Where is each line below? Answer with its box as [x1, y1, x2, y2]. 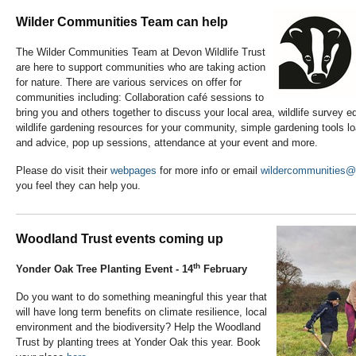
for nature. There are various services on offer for [16, 76, 242, 89]
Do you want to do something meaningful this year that [16, 291, 267, 304]
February [200, 263, 247, 276]
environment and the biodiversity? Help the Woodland [16, 321, 261, 334]
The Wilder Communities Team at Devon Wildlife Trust [16, 46, 265, 59]
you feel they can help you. [16, 180, 141, 192]
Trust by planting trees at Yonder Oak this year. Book [16, 336, 261, 349]
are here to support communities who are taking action [16, 61, 265, 74]
